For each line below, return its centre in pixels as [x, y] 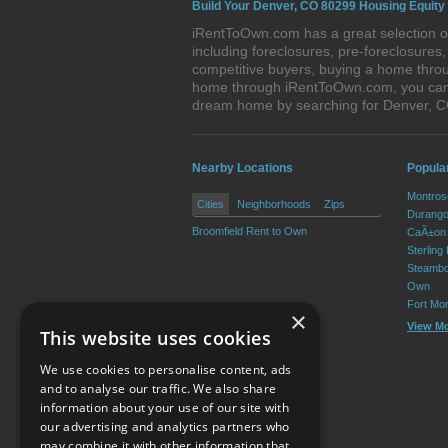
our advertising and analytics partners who [165, 426]
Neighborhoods [274, 204]
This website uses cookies [155, 338]
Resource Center [266, 437]
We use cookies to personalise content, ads [166, 369]
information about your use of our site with [164, 407]
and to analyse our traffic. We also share [158, 388]
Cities [210, 204]
